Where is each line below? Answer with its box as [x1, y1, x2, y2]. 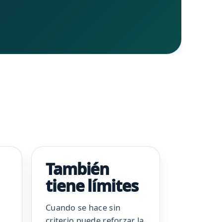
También [46, 158, 110, 180]
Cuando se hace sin [46, 202, 121, 214]
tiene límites [46, 175, 138, 197]
